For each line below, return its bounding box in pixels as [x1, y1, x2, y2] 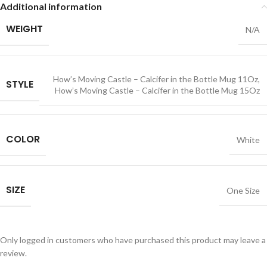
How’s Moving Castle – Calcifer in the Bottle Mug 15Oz [55, 85, 260, 95]
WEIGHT [6, 22, 43, 36]
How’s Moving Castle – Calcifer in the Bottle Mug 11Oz [53, 74, 258, 84]
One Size [226, 185, 260, 195]
